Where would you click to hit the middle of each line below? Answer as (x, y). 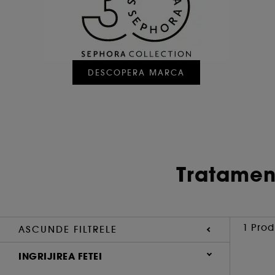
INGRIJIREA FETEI (60, 256)
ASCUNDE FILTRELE (68, 229)
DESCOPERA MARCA (136, 72)
